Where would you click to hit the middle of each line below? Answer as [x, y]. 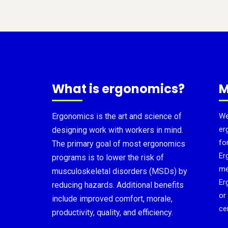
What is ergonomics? [118, 89]
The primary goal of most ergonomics [119, 144]
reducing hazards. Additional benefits [118, 185]
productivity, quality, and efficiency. [112, 212]
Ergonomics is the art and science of [117, 116]
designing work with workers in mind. [118, 130]
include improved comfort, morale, [112, 199]
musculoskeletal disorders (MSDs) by [120, 171]
